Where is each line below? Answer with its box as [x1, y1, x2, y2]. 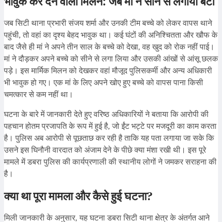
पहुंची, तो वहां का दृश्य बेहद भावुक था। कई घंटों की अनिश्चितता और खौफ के [4, 30, 218, 40]
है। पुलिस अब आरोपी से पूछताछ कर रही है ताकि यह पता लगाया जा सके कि [4, 133, 214, 143]
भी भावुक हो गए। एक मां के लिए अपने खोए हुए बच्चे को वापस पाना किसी [4, 77, 203, 87]
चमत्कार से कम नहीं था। [4, 89, 73, 99]
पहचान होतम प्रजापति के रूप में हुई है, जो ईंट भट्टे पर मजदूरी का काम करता [4, 121, 217, 131]
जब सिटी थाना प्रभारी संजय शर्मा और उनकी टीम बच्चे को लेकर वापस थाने [4, 18, 212, 28]
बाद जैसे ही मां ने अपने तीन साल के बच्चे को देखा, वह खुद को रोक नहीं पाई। [4, 42, 215, 52]
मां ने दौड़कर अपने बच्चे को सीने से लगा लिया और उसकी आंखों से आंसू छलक [4, 54, 218, 63]
